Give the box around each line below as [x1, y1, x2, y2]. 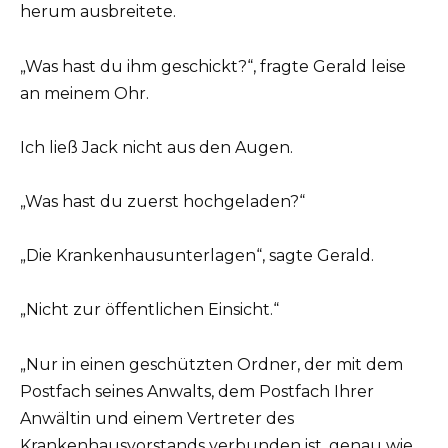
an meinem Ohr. [20, 83, 149, 103]
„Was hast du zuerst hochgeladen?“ [20, 192, 305, 211]
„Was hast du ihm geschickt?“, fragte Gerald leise [20, 56, 406, 76]
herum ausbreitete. [20, 2, 176, 22]
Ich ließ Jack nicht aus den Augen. [20, 137, 293, 157]
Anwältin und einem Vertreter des [20, 408, 294, 428]
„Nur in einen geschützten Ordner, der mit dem [20, 354, 403, 374]
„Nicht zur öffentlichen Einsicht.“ [20, 300, 279, 320]
